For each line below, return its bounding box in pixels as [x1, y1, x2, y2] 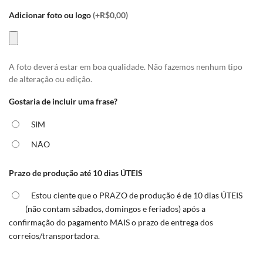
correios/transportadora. [9, 231, 100, 241]
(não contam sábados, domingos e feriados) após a [25, 204, 205, 214]
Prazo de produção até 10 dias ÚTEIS [9, 167, 143, 178]
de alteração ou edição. [9, 74, 92, 84]
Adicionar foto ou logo [9, 10, 91, 21]
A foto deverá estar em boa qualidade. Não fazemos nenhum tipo [9, 62, 242, 72]
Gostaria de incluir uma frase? [9, 96, 117, 106]
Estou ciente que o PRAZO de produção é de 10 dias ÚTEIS [31, 190, 242, 201]
